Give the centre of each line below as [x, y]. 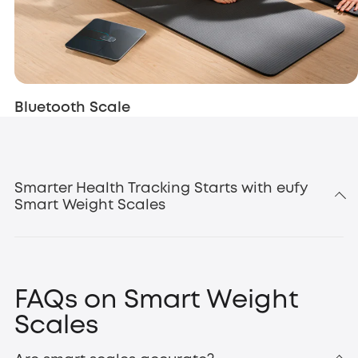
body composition [279, 268]
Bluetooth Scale [73, 107]
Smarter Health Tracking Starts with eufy [162, 188]
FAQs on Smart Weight [157, 300]
